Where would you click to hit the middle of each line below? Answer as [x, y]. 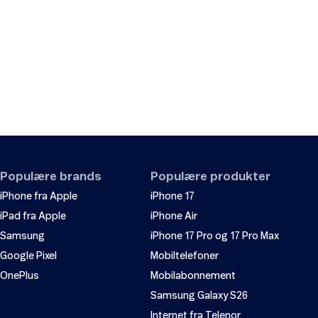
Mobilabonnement [193, 276]
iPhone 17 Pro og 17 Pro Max [215, 237]
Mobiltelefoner [185, 257]
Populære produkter [210, 177]
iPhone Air [174, 217]
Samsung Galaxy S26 [199, 296]
